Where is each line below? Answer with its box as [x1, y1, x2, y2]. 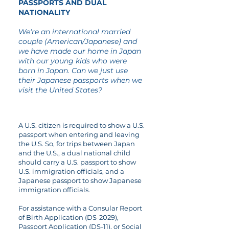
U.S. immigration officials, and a [18, 167, 124, 175]
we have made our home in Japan [18, 47, 141, 56]
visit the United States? [18, 85, 102, 95]
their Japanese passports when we [18, 76, 142, 85]
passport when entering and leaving [18, 130, 140, 139]
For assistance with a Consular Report [18, 204, 142, 212]
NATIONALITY [18, 8, 70, 17]
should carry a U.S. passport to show [18, 158, 136, 166]
